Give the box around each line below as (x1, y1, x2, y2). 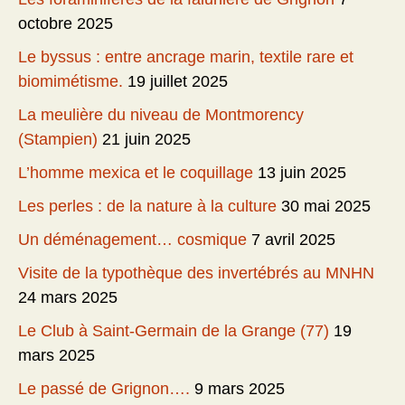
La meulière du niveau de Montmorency (18, 105, 304, 124)
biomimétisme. (18, 71, 123, 90)
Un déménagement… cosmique (18, 230, 247, 249)
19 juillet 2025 (127, 71, 228, 90)
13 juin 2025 (258, 163, 346, 182)
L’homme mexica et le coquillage (18, 163, 253, 182)
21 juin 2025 (102, 129, 191, 148)
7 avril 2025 (251, 230, 335, 249)
